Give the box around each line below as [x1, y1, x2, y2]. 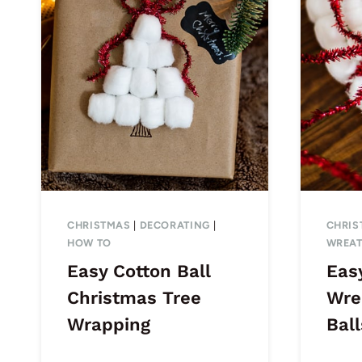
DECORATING [139, 219, 210, 232]
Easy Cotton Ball [67, 260, 211, 281]
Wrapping [67, 314, 150, 335]
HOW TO [67, 237, 112, 250]
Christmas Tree [67, 287, 201, 308]
